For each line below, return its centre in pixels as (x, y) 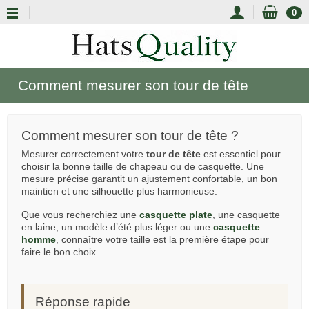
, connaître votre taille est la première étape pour (162, 239)
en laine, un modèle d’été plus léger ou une (117, 227)
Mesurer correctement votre (84, 154)
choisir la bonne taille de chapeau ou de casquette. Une (143, 166)
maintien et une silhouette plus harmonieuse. (119, 191)
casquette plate (176, 215)
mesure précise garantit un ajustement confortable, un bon (149, 179)
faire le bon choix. (60, 252)
